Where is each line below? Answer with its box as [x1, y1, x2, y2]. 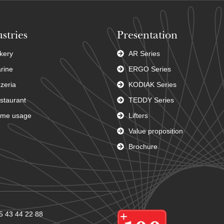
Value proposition [128, 126, 183, 135]
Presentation [117, 30, 177, 41]
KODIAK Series [128, 80, 176, 88]
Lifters [128, 111, 148, 119]
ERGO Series [128, 64, 171, 73]
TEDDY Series [128, 95, 174, 104]
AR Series [128, 49, 160, 57]
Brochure [128, 142, 157, 150]
